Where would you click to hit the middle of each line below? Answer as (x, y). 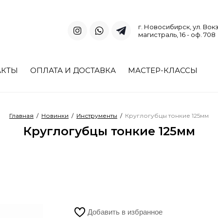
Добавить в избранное (125, 212)
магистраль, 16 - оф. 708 (177, 34)
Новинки (55, 116)
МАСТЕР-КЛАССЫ (163, 70)
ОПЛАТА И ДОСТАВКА (73, 70)
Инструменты (97, 116)
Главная (21, 116)
